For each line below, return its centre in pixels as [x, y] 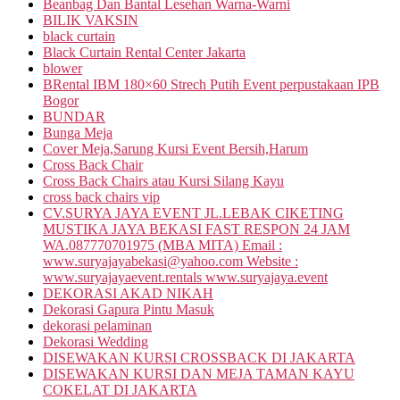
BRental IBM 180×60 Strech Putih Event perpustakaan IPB [211, 84]
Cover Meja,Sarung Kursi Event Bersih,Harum [175, 148]
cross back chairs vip [101, 196]
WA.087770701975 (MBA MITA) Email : [162, 245]
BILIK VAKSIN [91, 20]
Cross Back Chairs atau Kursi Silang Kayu [163, 180]
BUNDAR [74, 116]
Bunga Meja [78, 132]
